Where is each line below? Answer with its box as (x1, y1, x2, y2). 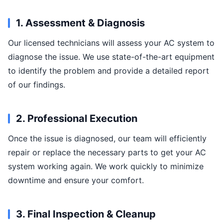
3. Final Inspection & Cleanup (16, 208, 156, 220)
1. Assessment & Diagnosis (16, 17, 145, 29)
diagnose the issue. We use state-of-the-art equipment (8, 52, 215, 62)
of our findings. (8, 80, 65, 90)
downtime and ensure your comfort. (8, 175, 144, 185)
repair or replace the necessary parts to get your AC (8, 147, 206, 157)
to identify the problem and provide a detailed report (8, 66, 209, 76)
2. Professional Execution (16, 112, 137, 124)
